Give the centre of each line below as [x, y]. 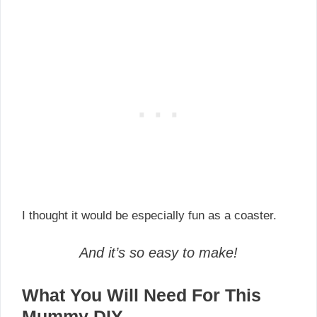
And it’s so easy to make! [158, 253]
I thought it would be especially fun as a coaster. [149, 215]
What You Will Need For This [142, 295]
